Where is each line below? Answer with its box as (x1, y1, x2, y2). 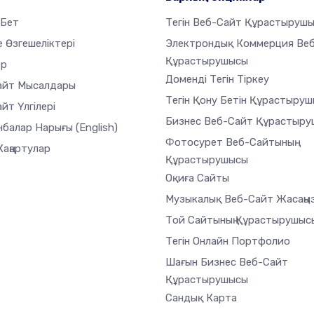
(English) (76, 121, 118, 134)
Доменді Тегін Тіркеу (165, 72, 269, 86)
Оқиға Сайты (165, 171, 229, 184)
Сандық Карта (165, 291, 237, 304)
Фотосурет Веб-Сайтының (165, 135, 294, 149)
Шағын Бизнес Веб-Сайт (165, 255, 288, 268)
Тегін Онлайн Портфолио (165, 234, 290, 247)
